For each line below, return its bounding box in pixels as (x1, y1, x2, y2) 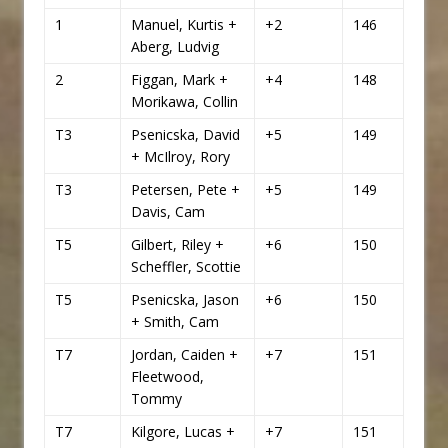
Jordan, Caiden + (131, 345, 238, 365)
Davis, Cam (131, 202, 205, 222)
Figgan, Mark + (131, 70, 228, 90)
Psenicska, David (131, 125, 240, 145)
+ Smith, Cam (131, 312, 219, 332)
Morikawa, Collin (131, 92, 238, 112)
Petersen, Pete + (131, 180, 240, 200)
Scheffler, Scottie (131, 257, 241, 277)
